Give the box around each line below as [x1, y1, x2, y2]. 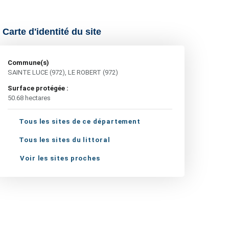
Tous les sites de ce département [19, 118, 141, 125]
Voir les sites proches [20, 154, 101, 162]
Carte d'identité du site [3, 27, 101, 37]
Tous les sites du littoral [19, 136, 110, 144]
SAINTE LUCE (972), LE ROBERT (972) [8, 68, 118, 76]
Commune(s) [8, 59, 49, 66]
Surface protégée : [8, 84, 68, 92]
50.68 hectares [8, 94, 51, 102]
